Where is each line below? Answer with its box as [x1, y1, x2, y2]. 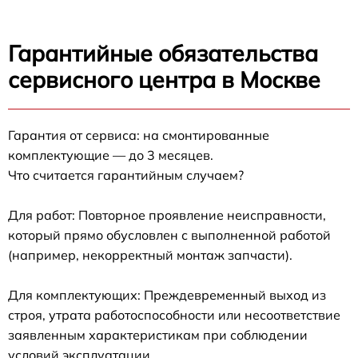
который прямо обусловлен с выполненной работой [8, 226, 331, 243]
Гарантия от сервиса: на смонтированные [8, 126, 269, 143]
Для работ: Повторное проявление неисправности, [8, 206, 326, 223]
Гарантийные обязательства [8, 38, 318, 67]
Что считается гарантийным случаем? [8, 166, 244, 183]
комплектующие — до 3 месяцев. [8, 146, 213, 163]
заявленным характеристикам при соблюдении [8, 326, 308, 343]
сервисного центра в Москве [8, 65, 320, 93]
